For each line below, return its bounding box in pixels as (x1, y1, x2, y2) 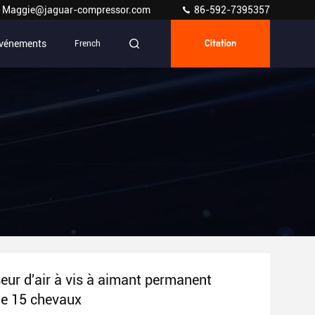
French (75, 39, 101, 49)
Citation (205, 39, 236, 49)
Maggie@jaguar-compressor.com (2, 4, 153, 15)
